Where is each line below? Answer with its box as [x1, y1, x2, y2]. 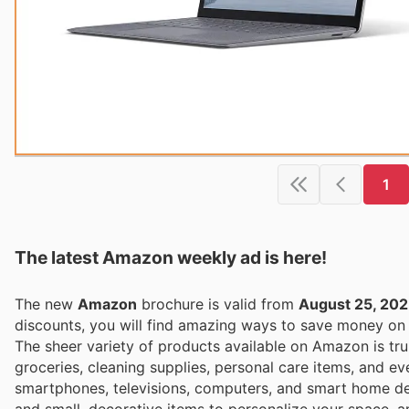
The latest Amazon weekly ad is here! [15, 246, 327, 269]
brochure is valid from [137, 295, 299, 314]
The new [15, 295, 78, 314]
